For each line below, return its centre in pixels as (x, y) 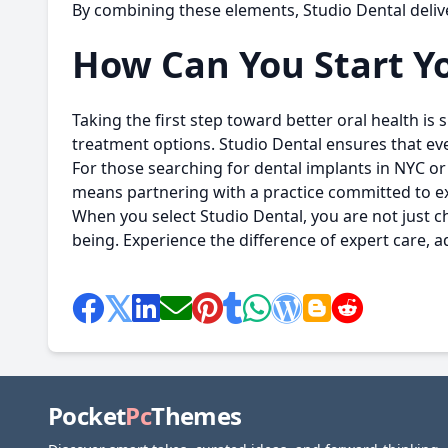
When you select (136, 216)
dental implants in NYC (339, 168)
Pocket (87, 415)
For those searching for (163, 168)
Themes (196, 415)
